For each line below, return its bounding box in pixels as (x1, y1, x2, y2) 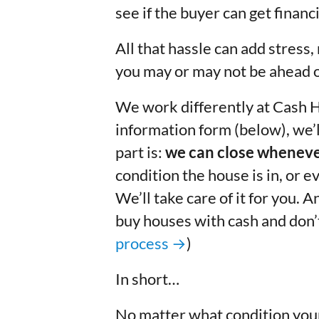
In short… (115, 270, 179, 288)
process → (115, 234, 187, 253)
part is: (115, 143, 165, 162)
